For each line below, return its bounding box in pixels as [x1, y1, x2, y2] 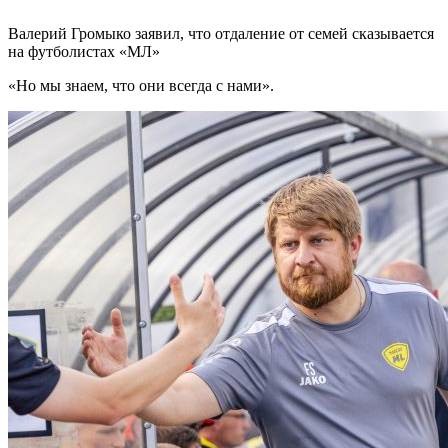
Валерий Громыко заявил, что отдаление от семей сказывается [8, 24, 434, 42]
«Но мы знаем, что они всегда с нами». [8, 76, 274, 94]
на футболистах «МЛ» [8, 42, 160, 60]
